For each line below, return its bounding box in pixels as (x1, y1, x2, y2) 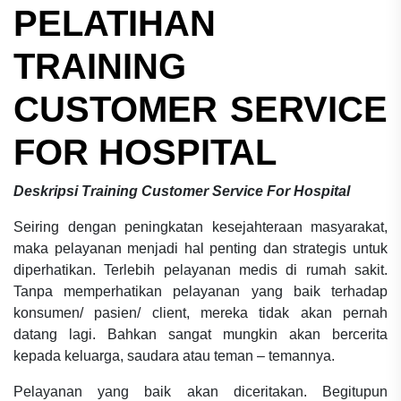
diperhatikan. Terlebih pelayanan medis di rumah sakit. (13, 261, 388, 277)
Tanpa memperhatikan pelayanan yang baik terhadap (13, 283, 388, 299)
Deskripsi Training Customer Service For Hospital (13, 183, 350, 199)
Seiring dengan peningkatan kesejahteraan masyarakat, (13, 218, 388, 235)
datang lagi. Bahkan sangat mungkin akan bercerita (13, 326, 388, 342)
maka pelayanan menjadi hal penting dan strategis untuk (13, 240, 388, 256)
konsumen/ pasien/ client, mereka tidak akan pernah (13, 304, 388, 320)
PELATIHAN (13, 3, 216, 43)
